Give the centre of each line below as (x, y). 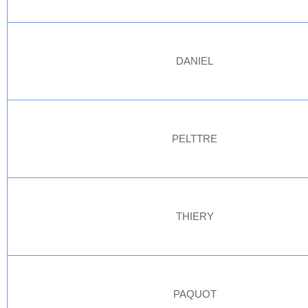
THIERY (195, 216)
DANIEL (195, 61)
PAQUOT (195, 294)
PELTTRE (195, 139)
